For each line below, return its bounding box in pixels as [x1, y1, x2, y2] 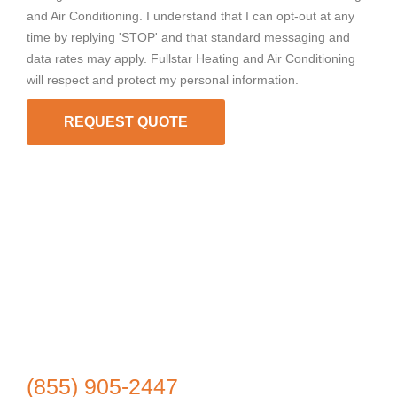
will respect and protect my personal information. [27, 73, 299, 88]
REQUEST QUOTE [64, 114, 188, 130]
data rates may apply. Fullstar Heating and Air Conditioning [27, 51, 355, 66]
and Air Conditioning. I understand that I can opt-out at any [27, 9, 354, 24]
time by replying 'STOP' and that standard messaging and [27, 30, 350, 45]
